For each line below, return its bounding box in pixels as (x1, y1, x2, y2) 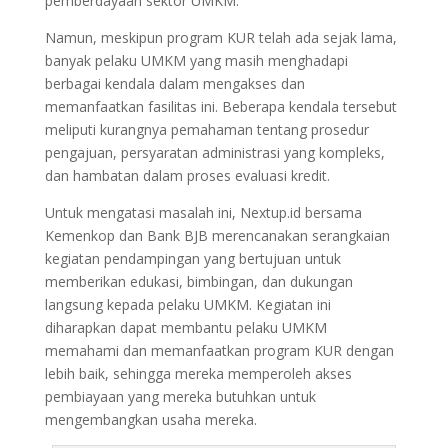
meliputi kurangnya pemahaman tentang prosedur (44, 119, 369, 139)
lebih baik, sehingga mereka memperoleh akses (44, 363, 352, 383)
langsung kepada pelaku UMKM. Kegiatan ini (44, 294, 331, 314)
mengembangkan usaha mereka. (44, 409, 257, 429)
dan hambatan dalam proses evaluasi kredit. (44, 165, 330, 185)
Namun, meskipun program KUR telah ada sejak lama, (44, 27, 397, 47)
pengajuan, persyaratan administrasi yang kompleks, (44, 142, 385, 162)
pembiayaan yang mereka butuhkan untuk (44, 386, 316, 406)
